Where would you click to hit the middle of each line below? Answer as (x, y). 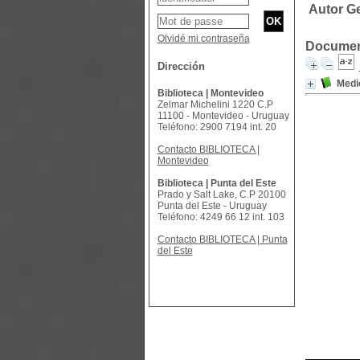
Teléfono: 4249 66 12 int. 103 (221, 217)
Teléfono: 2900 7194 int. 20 (217, 127)
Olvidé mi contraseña (203, 39)
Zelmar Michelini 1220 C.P (215, 104)
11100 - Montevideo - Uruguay (223, 116)
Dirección (181, 66)
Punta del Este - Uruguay (212, 206)
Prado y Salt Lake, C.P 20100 (221, 194)
